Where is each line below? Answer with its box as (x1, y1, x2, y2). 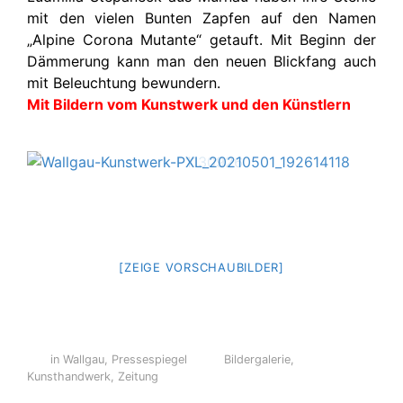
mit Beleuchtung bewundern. (27, 74, 220, 92)
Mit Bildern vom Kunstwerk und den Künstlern (27, 95, 351, 113)
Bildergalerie (224, 353, 291, 366)
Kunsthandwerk (27, 370, 111, 383)
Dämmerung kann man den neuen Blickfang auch (27, 52, 376, 70)
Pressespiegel (111, 353, 187, 366)
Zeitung (118, 370, 158, 383)
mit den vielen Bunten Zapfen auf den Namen (27, 9, 376, 27)
